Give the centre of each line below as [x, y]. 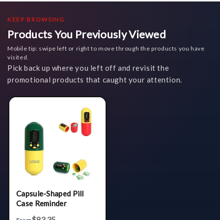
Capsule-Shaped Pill [50, 194]
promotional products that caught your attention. [95, 80]
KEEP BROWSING [36, 20]
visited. [18, 57]
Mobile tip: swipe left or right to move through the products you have [106, 49]
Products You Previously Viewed [87, 34]
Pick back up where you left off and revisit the [88, 68]
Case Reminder [41, 204]
